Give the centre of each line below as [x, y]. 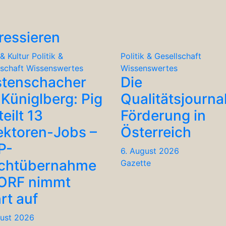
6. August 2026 [150, 151]
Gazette [136, 163]
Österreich [156, 132]
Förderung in [163, 115]
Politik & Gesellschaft [161, 56]
